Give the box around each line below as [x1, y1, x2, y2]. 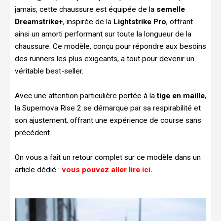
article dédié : [15, 165, 62, 175]
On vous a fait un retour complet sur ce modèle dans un [15, 153, 201, 162]
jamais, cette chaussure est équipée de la [15, 5, 156, 14]
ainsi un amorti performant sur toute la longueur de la [15, 30, 191, 39]
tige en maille [157, 91, 205, 101]
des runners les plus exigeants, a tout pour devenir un [15, 54, 194, 64]
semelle [156, 5, 185, 14]
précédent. [15, 128, 51, 138]
